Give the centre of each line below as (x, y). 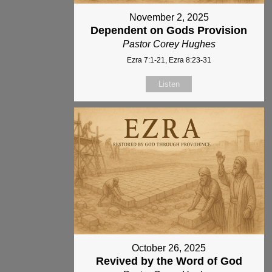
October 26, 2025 (169, 248)
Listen (169, 84)
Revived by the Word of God (169, 261)
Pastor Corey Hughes (169, 44)
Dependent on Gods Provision (169, 31)
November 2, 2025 (169, 18)
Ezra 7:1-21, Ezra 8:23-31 (169, 60)
